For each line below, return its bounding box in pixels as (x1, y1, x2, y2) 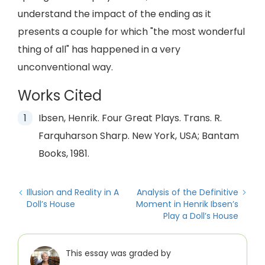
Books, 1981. (38, 147, 89, 160)
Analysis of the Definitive (137, 186, 238, 198)
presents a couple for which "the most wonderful (18, 25, 245, 38)
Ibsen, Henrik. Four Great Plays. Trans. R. (38, 111, 222, 125)
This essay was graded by (66, 247, 171, 259)
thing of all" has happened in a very (18, 43, 180, 56)
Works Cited (18, 86, 102, 105)
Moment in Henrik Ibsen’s (136, 198, 238, 210)
